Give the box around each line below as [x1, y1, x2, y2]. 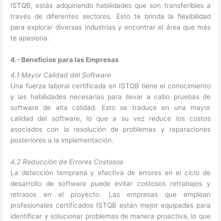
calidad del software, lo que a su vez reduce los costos [10, 114, 211, 123]
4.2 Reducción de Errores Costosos [10, 158, 124, 166]
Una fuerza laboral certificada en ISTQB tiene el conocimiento [10, 82, 211, 90]
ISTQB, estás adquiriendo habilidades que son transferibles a [10, 1, 211, 10]
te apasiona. [10, 34, 50, 42]
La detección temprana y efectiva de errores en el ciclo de [10, 169, 211, 177]
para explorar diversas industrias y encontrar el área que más [10, 23, 211, 32]
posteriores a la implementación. [10, 136, 114, 145]
